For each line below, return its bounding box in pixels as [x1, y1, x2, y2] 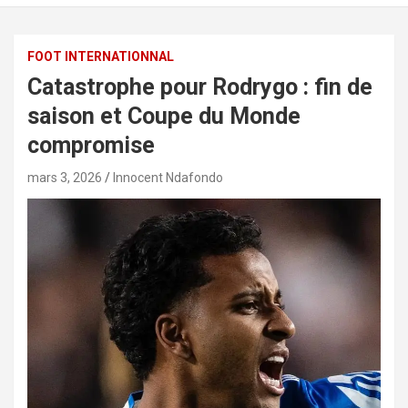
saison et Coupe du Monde [27, 102, 301, 129]
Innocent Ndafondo [113, 169, 223, 185]
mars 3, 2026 [27, 169, 102, 185]
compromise [27, 131, 155, 158]
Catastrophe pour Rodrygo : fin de [27, 73, 372, 100]
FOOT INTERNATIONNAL [27, 48, 174, 64]
